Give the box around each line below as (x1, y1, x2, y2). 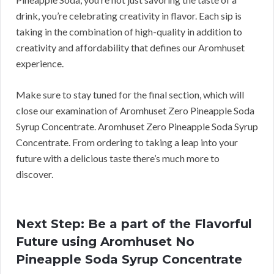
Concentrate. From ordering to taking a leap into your (16, 136, 238, 148)
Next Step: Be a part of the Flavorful (16, 216, 252, 231)
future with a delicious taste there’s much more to (16, 152, 220, 164)
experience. (16, 57, 64, 69)
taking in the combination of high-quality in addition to (16, 25, 242, 37)
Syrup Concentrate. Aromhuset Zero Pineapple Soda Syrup (16, 120, 258, 132)
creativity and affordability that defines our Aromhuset (16, 41, 245, 53)
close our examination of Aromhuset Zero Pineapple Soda (16, 104, 254, 116)
